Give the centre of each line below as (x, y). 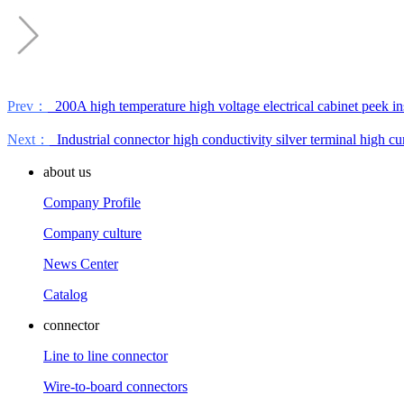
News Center (81, 263)
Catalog (65, 294)
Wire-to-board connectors (115, 386)
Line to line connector (106, 355)
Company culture (92, 233)
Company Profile (92, 202)
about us (67, 171)
